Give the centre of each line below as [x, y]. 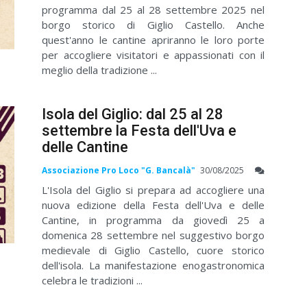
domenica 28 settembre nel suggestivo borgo [153, 235]
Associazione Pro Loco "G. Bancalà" [119, 171]
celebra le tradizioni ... [92, 281]
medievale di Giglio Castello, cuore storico [153, 250]
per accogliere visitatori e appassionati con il [153, 54]
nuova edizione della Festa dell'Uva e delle [153, 205]
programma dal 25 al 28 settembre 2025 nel [153, 9]
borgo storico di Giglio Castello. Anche [153, 24]
